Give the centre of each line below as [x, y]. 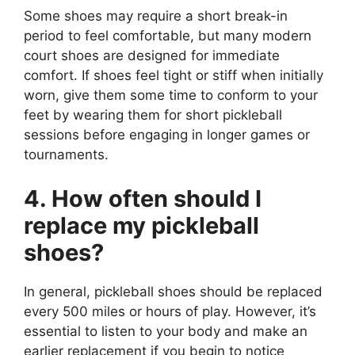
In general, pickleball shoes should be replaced [173, 291]
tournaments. [66, 155]
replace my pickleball [141, 225]
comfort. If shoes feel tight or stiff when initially [174, 76]
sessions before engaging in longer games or [167, 135]
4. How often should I [143, 198]
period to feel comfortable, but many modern [168, 36]
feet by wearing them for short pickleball [153, 115]
